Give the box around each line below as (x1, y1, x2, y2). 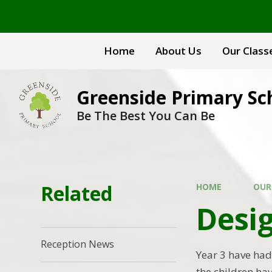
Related (41, 180, 113, 206)
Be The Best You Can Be (76, 107, 216, 124)
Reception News (41, 237, 115, 251)
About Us (155, 44, 202, 58)
